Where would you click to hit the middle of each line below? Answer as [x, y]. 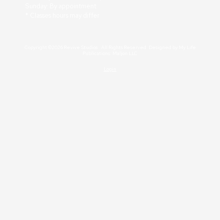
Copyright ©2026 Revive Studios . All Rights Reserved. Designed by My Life [110, 47]
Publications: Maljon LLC [110, 53]
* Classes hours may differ [62, 15]
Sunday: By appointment [61, 6]
